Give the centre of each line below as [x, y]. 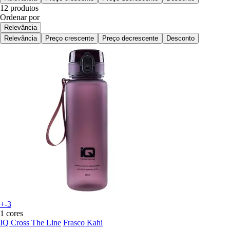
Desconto [180, 39]
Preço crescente [70, 39]
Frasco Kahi [83, 223]
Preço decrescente [130, 39]
